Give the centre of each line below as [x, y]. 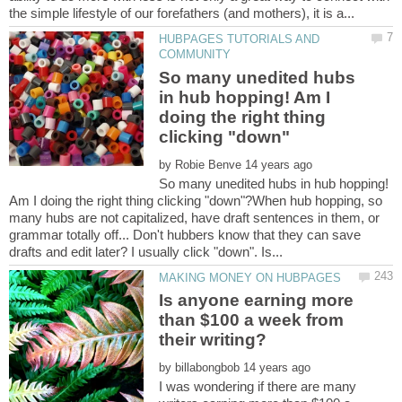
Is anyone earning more [257, 301]
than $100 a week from [252, 320]
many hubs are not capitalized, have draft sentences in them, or [194, 217]
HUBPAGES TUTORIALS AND [240, 39]
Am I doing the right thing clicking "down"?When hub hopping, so [196, 200]
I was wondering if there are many [258, 386]
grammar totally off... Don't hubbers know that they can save [185, 234]
